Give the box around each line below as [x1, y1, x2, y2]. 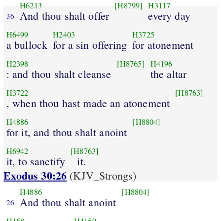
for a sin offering [53, 37, 127, 52]
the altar [150, 66, 187, 81]
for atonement [132, 37, 194, 52]
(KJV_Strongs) [67, 168, 137, 183]
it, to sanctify [6, 153, 66, 168]
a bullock [6, 37, 48, 52]
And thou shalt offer [20, 8, 110, 23]
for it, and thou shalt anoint [6, 124, 127, 139]
